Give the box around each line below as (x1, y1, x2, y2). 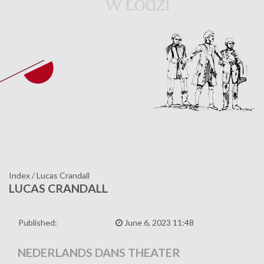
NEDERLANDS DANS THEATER (18, 245, 180, 259)
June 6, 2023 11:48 (123, 217, 194, 227)
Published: (18, 217, 57, 227)
